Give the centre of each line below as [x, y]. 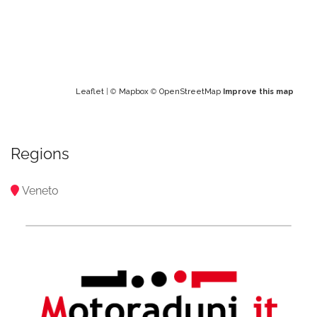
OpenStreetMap [190, 92]
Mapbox [134, 92]
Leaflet [90, 92]
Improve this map [258, 92]
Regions [40, 154]
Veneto [40, 191]
